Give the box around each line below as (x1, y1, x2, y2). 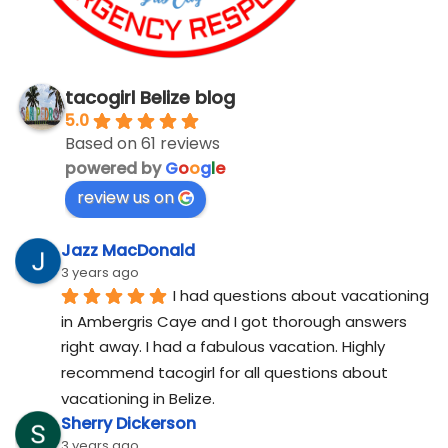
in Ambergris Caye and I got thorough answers (61, 310, 407, 332)
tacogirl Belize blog (65, 84, 235, 110)
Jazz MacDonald (61, 238, 195, 262)
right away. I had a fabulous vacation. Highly (61, 336, 385, 358)
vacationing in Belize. (61, 387, 215, 409)
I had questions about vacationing (173, 285, 429, 307)
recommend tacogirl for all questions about (61, 361, 388, 383)
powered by (65, 156, 165, 180)
